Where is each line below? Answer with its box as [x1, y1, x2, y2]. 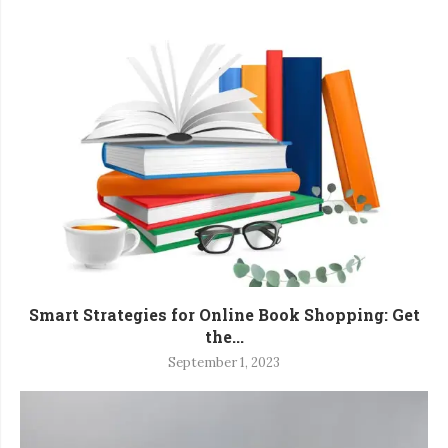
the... [204, 325, 244, 347]
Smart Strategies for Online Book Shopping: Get [28, 303, 420, 325]
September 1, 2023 [168, 353, 280, 371]
